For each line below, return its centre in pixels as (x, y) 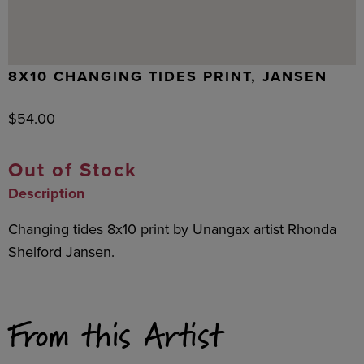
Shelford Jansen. (61, 251)
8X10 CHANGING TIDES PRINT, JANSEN (168, 76)
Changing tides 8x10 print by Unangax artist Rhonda (172, 229)
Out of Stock (73, 169)
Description (46, 193)
